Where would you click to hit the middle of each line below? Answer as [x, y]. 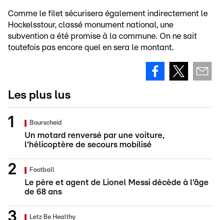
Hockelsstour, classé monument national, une [91, 25]
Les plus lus [39, 95]
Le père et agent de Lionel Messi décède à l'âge [117, 182]
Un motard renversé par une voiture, [95, 135]
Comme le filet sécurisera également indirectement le [108, 14]
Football [42, 170]
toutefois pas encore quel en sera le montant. [91, 47]
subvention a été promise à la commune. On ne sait [102, 36]
